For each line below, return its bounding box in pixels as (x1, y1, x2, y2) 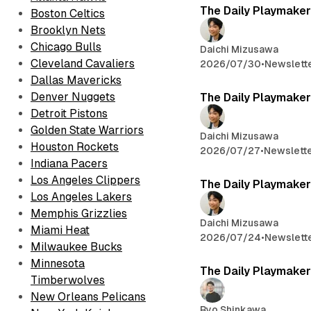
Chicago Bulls (31, 40, 101, 53)
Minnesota (31, 257, 85, 270)
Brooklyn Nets (31, 24, 106, 37)
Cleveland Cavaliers (31, 57, 135, 70)
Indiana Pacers (31, 157, 108, 170)
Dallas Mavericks (31, 74, 121, 87)
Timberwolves (31, 274, 105, 287)
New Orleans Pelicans (31, 290, 146, 303)
